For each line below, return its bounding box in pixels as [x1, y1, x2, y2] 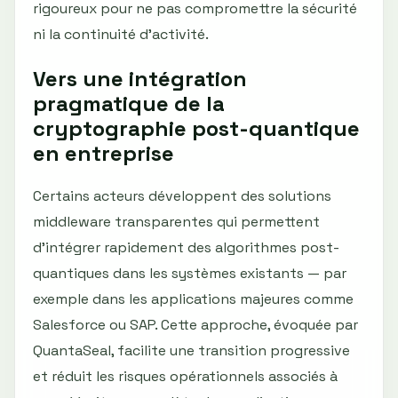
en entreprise [33, 139, 174, 167]
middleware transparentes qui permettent [33, 212, 320, 232]
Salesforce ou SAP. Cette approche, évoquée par [33, 315, 358, 335]
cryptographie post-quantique [33, 114, 360, 142]
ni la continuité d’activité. [33, 24, 209, 44]
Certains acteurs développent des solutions [33, 187, 331, 206]
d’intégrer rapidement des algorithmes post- [33, 238, 339, 258]
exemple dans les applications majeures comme [33, 290, 354, 309]
